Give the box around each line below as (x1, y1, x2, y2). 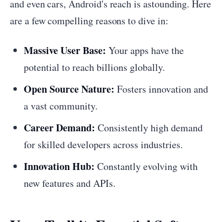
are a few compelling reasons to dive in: (10, 14, 168, 27)
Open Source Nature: (24, 82, 114, 96)
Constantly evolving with (95, 160, 198, 173)
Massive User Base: (24, 43, 106, 57)
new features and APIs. (24, 176, 115, 190)
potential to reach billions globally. (24, 60, 165, 74)
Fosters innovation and (114, 82, 208, 96)
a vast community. (24, 99, 98, 112)
